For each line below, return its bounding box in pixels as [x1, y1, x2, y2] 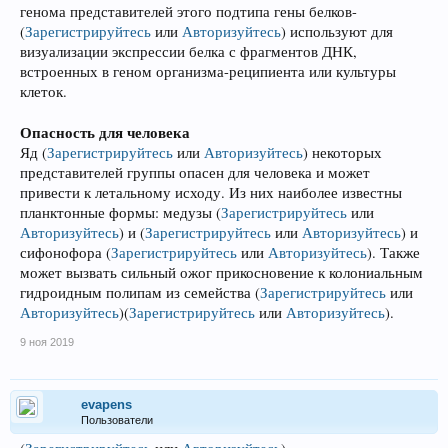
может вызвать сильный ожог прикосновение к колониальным [20, 262, 423, 282]
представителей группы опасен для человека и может [20, 162, 370, 182]
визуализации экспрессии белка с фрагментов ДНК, [20, 41, 357, 61]
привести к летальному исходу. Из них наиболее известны [20, 182, 402, 202]
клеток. [20, 81, 67, 101]
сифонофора [20, 242, 106, 262]
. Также [372, 242, 420, 262]
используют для [286, 21, 393, 41]
